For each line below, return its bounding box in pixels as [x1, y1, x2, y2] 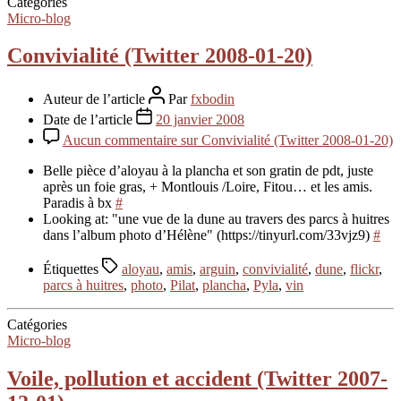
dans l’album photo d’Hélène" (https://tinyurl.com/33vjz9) [43, 227, 373, 243]
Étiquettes [43, 261, 102, 277]
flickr [350, 261, 379, 277]
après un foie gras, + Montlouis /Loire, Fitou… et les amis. [43, 179, 372, 195]
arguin [200, 261, 235, 277]
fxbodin [191, 91, 235, 107]
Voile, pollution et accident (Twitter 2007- [7, 367, 388, 391]
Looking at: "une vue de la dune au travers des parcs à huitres [43, 211, 389, 227]
